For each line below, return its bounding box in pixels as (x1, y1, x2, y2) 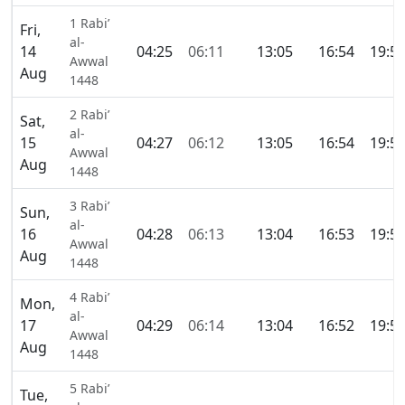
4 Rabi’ (70, 288, 109, 306)
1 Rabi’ (70, 14, 109, 33)
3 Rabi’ (70, 197, 109, 215)
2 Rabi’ (70, 106, 109, 124)
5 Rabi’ (70, 380, 109, 398)
